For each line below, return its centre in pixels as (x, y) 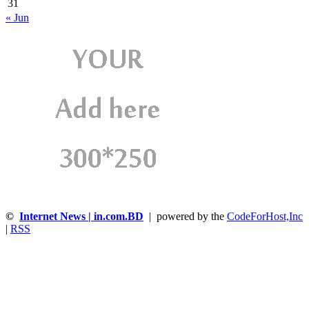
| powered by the (185, 216)
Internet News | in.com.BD (81, 216)
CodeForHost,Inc (265, 216)
